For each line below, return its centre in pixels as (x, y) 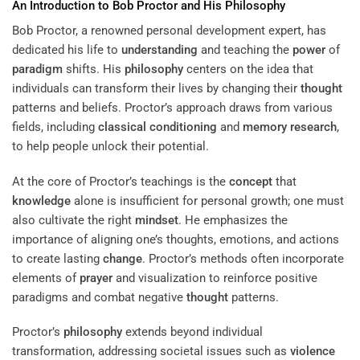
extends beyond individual (192, 332)
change (123, 258)
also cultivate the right (74, 220)
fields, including (55, 127)
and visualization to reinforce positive (215, 278)
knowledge (41, 200)
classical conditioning (157, 127)
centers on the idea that (248, 70)
